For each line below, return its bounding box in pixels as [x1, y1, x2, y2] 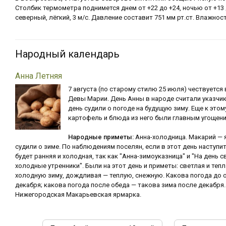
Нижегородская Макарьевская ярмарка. [15, 191, 141, 198]
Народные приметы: [68, 133, 134, 141]
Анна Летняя [15, 71, 62, 81]
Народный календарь [15, 48, 120, 60]
